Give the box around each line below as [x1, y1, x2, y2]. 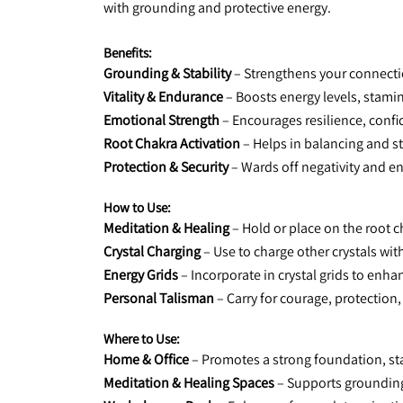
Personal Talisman [103, 289, 214, 308]
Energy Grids [103, 265, 178, 284]
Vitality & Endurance [103, 87, 223, 106]
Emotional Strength [103, 111, 219, 130]
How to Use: [103, 198, 171, 216]
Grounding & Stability [103, 64, 231, 83]
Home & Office [103, 350, 189, 369]
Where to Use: [103, 329, 180, 347]
